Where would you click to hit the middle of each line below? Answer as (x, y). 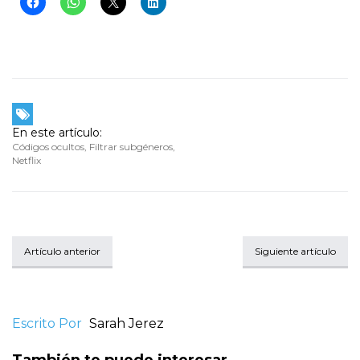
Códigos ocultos (48, 147)
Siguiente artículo (295, 252)
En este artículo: (57, 133)
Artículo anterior (62, 252)
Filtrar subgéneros (131, 147)
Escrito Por (47, 324)
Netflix (27, 161)
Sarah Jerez (127, 324)
